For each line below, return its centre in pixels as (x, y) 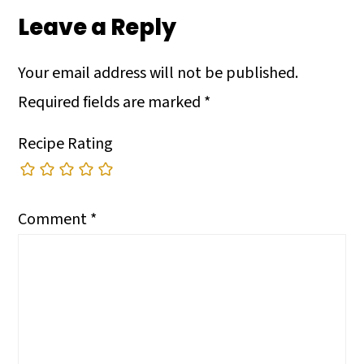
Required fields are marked (111, 103)
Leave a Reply (97, 28)
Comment (54, 220)
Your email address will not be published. (158, 74)
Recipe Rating (66, 144)
